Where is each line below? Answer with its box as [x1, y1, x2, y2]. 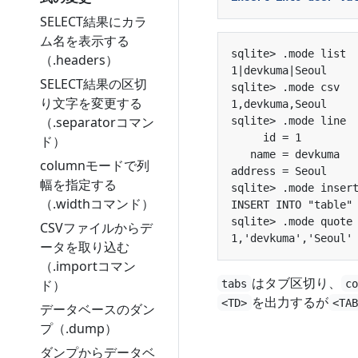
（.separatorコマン [39, 113, 154, 131]
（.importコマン [39, 257, 136, 275]
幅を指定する [39, 176, 117, 193]
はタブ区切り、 [251, 273, 341, 292]
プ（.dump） [39, 320, 117, 337]
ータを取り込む [39, 238, 129, 256]
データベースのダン [39, 300, 155, 318]
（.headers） [39, 51, 118, 69]
